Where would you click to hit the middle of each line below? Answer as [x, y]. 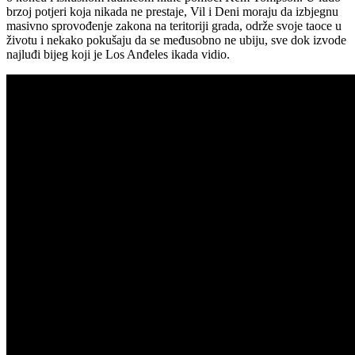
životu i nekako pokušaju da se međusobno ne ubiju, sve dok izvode [176, 40]
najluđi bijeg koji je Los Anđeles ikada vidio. [118, 54]
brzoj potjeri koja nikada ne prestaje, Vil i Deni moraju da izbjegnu [172, 11]
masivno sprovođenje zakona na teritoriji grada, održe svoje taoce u [174, 25]
